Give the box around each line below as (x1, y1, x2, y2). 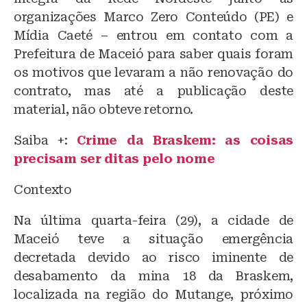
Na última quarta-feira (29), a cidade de (14, 212, 293, 228)
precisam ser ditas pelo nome (14, 151, 215, 166)
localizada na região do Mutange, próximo (14, 286, 293, 302)
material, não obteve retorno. (14, 101, 194, 116)
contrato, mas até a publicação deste (14, 83, 293, 98)
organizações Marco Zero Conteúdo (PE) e (14, 9, 293, 24)
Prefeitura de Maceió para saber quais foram (14, 46, 293, 61)
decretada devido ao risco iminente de (14, 249, 293, 265)
